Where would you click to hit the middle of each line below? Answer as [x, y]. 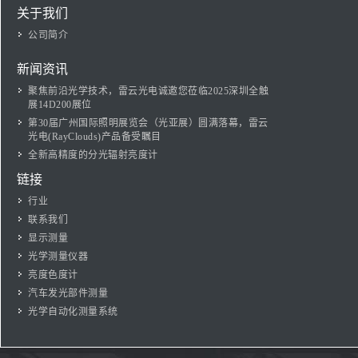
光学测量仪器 [58, 257]
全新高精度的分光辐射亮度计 [93, 155]
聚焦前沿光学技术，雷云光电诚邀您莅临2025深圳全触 [148, 91]
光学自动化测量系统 [73, 312]
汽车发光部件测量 [68, 293]
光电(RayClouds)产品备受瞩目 [95, 137]
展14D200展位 [60, 105]
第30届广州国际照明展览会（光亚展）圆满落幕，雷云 [148, 123]
